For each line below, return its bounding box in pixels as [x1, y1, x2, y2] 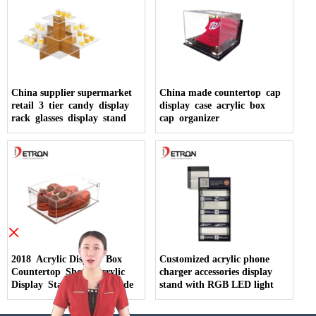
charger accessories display [159, 266, 273, 277]
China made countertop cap [159, 87, 286, 98]
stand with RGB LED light [159, 279, 274, 290]
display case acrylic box [159, 99, 271, 111]
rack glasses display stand [11, 112, 126, 123]
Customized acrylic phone [159, 253, 270, 265]
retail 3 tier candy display [11, 99, 134, 111]
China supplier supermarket [11, 87, 132, 98]
